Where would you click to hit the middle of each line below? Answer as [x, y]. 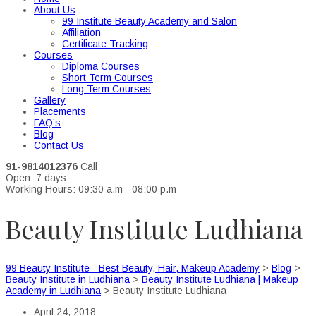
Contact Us [59, 145]
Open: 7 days [36, 178]
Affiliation [81, 32]
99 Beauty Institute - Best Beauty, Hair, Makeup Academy [133, 268]
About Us [55, 10]
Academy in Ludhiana [53, 291]
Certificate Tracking [105, 44]
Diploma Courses [101, 66]
